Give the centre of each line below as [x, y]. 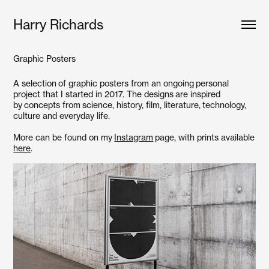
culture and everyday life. [63, 116]
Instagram [134, 137]
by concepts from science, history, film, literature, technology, [130, 105]
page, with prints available [204, 137]
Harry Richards [59, 24]
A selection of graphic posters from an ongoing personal [121, 83]
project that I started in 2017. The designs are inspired [117, 94]
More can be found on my [64, 137]
